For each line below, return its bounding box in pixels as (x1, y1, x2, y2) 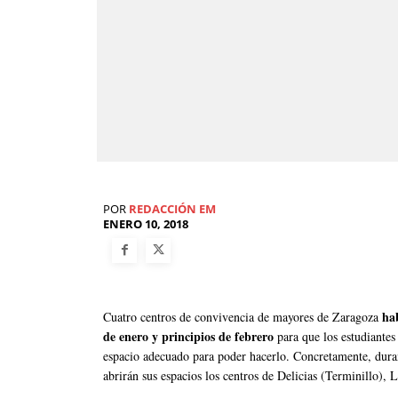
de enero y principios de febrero (103, 326, 274, 346)
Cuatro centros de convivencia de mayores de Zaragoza (103, 307, 382, 325)
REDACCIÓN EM (129, 201, 216, 218)
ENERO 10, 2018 (103, 216, 188, 233)
